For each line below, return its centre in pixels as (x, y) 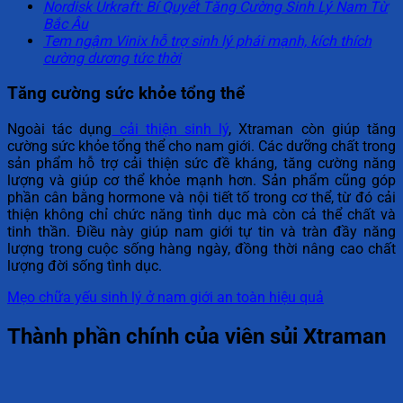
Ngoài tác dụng (60, 129)
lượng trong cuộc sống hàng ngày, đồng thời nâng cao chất (201, 248)
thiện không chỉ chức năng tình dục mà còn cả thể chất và (201, 214)
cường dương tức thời (112, 58)
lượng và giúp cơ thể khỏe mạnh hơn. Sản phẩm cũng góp (201, 180)
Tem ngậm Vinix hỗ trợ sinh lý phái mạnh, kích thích (207, 41)
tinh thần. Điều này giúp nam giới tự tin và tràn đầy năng (201, 231)
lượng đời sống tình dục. (85, 265)
